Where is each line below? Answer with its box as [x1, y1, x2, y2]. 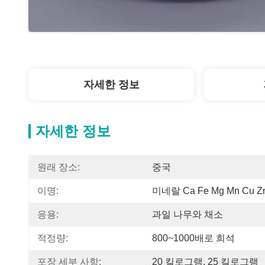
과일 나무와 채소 [152, 209, 223, 219]
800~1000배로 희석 [152, 233, 235, 243]
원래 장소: [37, 162, 80, 172]
